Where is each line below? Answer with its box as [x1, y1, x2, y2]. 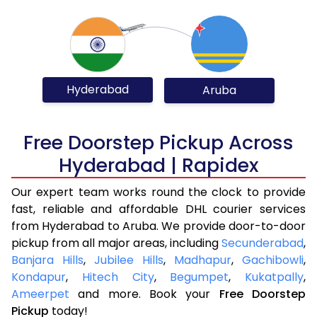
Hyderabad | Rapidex [59, 151, 258, 178]
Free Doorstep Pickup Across [23, 129, 294, 156]
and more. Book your [69, 285, 219, 302]
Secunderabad [221, 234, 304, 251]
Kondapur [11, 268, 66, 285]
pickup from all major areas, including [11, 234, 221, 251]
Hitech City [81, 268, 154, 285]
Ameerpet [11, 285, 69, 302]
